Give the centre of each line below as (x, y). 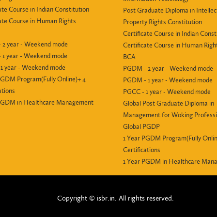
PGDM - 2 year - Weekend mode (168, 69)
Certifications (142, 150)
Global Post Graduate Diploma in (169, 103)
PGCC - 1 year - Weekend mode (167, 92)
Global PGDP (141, 127)
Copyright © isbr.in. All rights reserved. (115, 198)
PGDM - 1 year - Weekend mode (168, 80)
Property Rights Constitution (163, 22)
